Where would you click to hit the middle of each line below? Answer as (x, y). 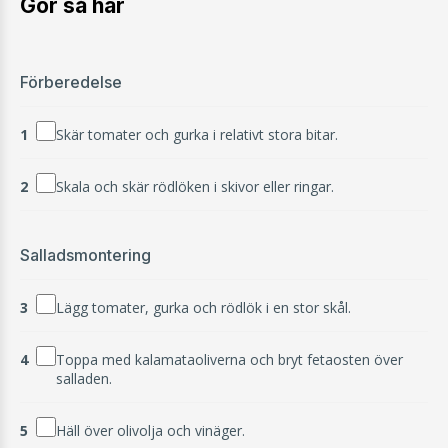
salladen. (84, 379)
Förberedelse (71, 82)
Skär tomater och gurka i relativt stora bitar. (197, 135)
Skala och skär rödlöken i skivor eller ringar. (195, 187)
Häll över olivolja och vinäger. (150, 431)
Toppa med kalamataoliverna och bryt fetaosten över (229, 360)
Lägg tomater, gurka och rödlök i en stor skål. (203, 308)
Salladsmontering (85, 255)
